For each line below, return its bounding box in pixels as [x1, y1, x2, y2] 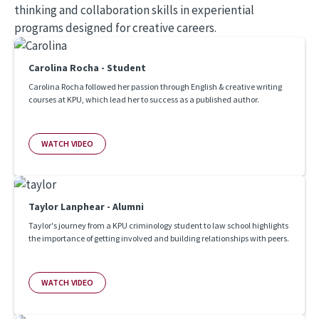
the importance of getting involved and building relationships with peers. [28, 232, 289, 244]
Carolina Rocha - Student [28, 61, 146, 74]
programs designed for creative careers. [14, 19, 216, 36]
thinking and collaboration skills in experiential [14, 1, 254, 18]
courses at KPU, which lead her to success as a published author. [28, 93, 259, 105]
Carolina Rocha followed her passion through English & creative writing [28, 80, 282, 92]
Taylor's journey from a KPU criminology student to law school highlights [28, 219, 288, 231]
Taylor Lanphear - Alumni [28, 199, 144, 213]
